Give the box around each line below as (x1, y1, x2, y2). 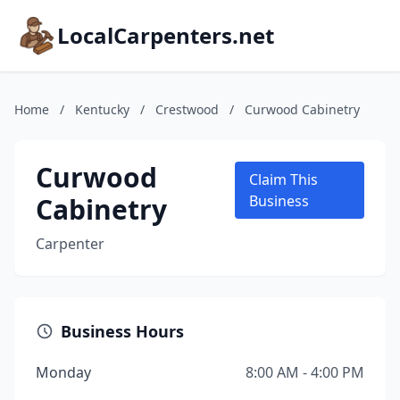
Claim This (248, 170, 318, 189)
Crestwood (155, 101, 219, 118)
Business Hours (61, 321, 184, 342)
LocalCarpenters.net (57, 21, 274, 50)
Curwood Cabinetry (245, 101, 360, 118)
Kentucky (75, 101, 129, 118)
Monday (36, 362, 91, 382)
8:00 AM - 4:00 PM (246, 362, 364, 382)
